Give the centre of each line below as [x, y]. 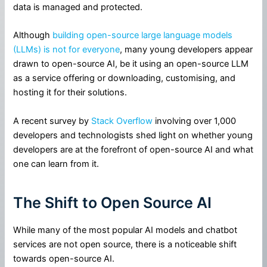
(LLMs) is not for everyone [67, 50]
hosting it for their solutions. [70, 93]
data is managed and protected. [78, 7]
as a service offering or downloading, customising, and [125, 78]
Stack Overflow [122, 121]
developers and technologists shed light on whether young [133, 135]
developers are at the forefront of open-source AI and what [133, 149]
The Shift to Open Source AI [113, 203]
